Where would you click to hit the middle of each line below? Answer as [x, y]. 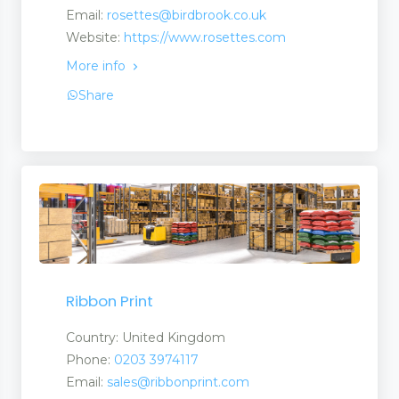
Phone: [90, 359]
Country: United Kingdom [146, 337]
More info [98, 66]
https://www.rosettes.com [205, 38]
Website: [95, 38]
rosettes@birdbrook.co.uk [187, 16]
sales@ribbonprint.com [178, 382]
